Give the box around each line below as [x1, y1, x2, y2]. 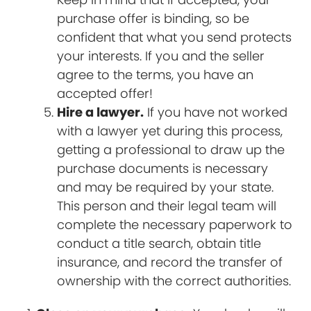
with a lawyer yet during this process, [57, 121, 283, 140]
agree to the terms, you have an [57, 65, 254, 83]
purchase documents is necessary [57, 159, 269, 177]
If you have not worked [144, 103, 288, 121]
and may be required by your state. [57, 178, 274, 196]
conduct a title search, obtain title [57, 234, 262, 252]
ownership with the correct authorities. [57, 271, 292, 289]
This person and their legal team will [57, 196, 277, 215]
